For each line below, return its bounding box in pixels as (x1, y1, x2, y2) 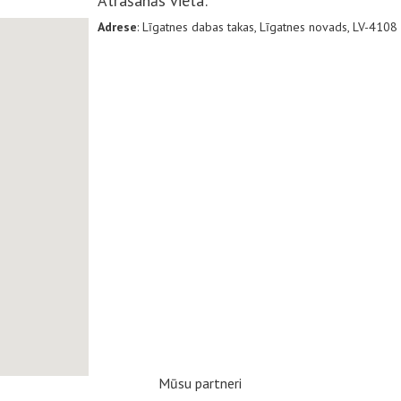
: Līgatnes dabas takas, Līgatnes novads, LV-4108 (137, 18, 397, 35)
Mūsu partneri (158, 373, 243, 392)
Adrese (98, 18, 137, 35)
